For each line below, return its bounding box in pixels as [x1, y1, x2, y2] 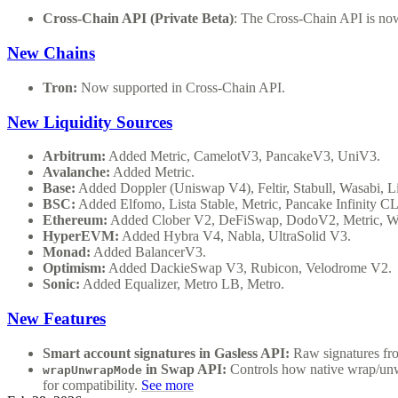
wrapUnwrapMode [43, 362, 142, 377]
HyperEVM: [43, 228, 119, 244]
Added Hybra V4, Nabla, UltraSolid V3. [119, 228, 351, 244]
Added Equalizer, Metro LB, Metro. [80, 276, 284, 292]
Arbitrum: [43, 148, 106, 164]
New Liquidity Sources [7, 112, 172, 131]
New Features [7, 309, 106, 329]
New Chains [7, 44, 95, 63]
